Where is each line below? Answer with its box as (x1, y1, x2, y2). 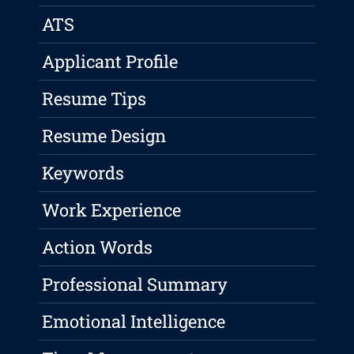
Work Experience (42, 198, 182, 222)
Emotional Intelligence (42, 310, 226, 333)
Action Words (42, 235, 153, 259)
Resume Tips (42, 87, 147, 111)
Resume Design (42, 124, 167, 148)
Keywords (42, 161, 125, 185)
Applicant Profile (42, 50, 179, 73)
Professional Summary (42, 273, 228, 296)
